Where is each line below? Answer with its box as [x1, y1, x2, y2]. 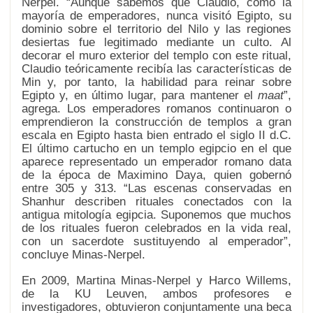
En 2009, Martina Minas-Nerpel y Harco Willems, [22, 274, 291, 287]
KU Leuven [74, 287, 145, 300]
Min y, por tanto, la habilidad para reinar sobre [22, 75, 291, 89]
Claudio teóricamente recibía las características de [22, 62, 291, 75]
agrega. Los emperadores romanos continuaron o [22, 102, 291, 115]
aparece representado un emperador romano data [22, 155, 291, 168]
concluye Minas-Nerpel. [22, 248, 145, 261]
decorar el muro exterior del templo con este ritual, [22, 49, 291, 62]
